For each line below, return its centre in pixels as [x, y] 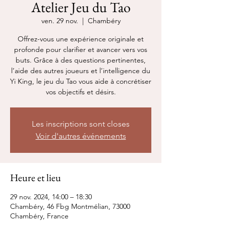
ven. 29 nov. [60, 21]
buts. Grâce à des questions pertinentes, [81, 60]
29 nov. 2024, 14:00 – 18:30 [51, 197]
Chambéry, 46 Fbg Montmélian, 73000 [70, 206]
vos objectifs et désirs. [81, 92]
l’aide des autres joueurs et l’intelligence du [81, 71]
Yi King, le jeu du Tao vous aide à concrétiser [81, 81]
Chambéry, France [39, 216]
